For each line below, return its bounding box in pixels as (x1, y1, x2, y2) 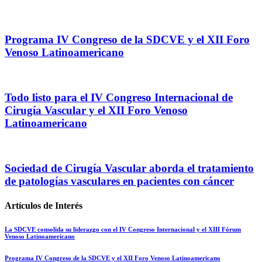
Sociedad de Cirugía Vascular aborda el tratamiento (5, 162, 254, 175)
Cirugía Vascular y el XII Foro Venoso (5, 104, 188, 117)
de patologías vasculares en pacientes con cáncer (5, 175, 234, 188)
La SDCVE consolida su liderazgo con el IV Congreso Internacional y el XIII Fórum (5, 225, 241, 233)
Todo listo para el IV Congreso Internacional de (5, 91, 233, 104)
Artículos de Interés (5, 200, 82, 211)
